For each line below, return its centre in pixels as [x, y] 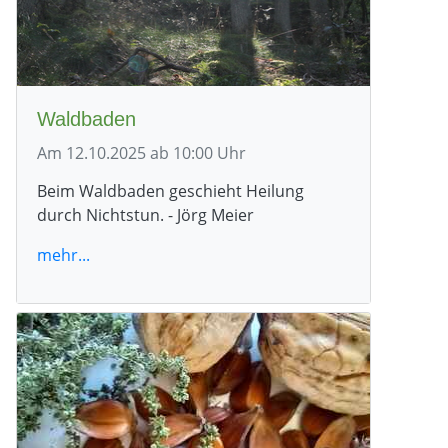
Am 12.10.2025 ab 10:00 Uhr [141, 152]
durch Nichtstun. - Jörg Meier [145, 214]
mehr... [63, 254]
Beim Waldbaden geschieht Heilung [170, 190]
